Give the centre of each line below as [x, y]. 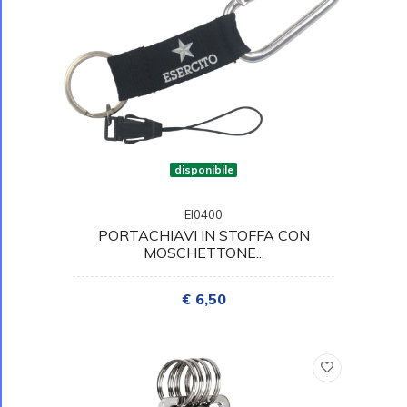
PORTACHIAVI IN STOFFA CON [203, 235]
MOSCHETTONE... [203, 252]
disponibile [203, 169]
